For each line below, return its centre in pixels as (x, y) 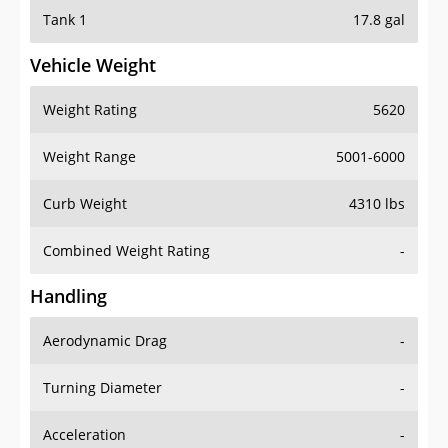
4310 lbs (377, 204)
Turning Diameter (102, 388)
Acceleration (84, 435)
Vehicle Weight (93, 65)
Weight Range (89, 157)
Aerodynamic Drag (105, 341)
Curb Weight (85, 204)
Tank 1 (65, 20)
